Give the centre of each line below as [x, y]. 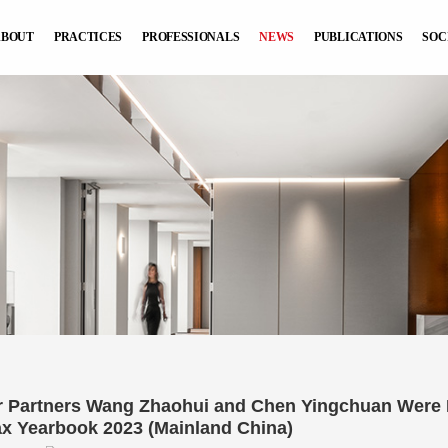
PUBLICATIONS [358, 37]
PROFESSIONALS [191, 37]
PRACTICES [88, 37]
